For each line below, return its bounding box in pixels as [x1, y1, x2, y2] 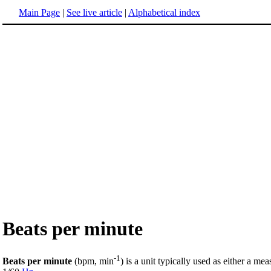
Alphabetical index [128, 7, 200, 18]
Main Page [19, 7, 60, 18]
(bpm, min [72, 256, 114, 267]
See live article [67, 7, 122, 18]
